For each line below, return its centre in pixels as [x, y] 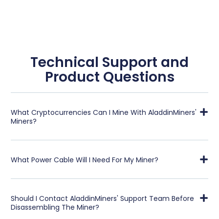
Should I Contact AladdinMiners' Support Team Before [103, 198]
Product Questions [109, 77]
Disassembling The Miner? [55, 207]
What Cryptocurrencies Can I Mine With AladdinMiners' [104, 112]
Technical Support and [109, 62]
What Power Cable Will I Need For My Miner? [85, 160]
